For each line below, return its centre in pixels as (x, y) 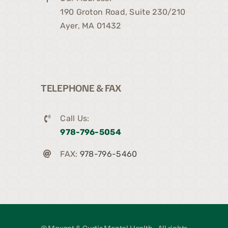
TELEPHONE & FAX (81, 88)
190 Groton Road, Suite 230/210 (123, 12)
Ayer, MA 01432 (91, 26)
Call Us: (75, 119)
